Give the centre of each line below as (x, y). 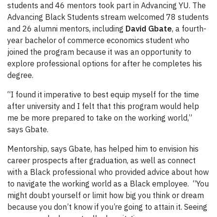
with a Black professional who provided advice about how (108, 172)
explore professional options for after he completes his (105, 63)
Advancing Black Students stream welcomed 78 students (108, 17)
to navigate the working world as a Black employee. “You (108, 183)
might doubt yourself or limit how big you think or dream (106, 195)
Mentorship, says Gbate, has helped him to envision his (103, 148)
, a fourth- (189, 28)
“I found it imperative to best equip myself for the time (103, 94)
